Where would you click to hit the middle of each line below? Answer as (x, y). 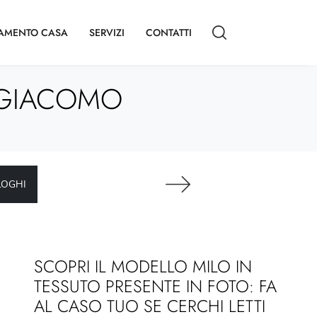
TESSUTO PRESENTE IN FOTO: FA (155, 286)
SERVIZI (107, 32)
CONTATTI (169, 32)
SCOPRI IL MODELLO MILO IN (143, 266)
